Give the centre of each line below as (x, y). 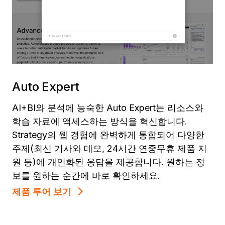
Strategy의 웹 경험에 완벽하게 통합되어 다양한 (108, 135)
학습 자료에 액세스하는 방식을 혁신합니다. (100, 121)
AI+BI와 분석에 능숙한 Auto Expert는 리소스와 (108, 107)
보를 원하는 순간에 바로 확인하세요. (86, 175)
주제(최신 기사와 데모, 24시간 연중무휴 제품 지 (109, 148)
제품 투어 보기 (42, 191)
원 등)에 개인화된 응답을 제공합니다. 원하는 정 (108, 162)
